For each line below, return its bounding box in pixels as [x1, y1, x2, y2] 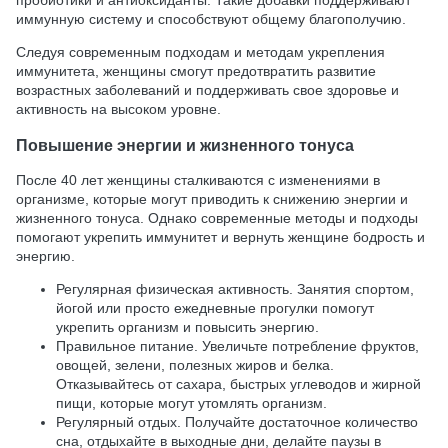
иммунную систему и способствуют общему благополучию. [16, 11, 406, 28]
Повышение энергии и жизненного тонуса [16, 135, 354, 154]
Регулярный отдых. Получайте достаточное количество [56, 414, 418, 431]
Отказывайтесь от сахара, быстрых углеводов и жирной [56, 376, 421, 393]
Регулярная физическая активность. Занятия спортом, [56, 281, 414, 298]
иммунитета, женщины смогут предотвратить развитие [16, 63, 376, 80]
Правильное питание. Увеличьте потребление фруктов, [56, 338, 419, 355]
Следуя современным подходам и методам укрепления [16, 44, 385, 61]
